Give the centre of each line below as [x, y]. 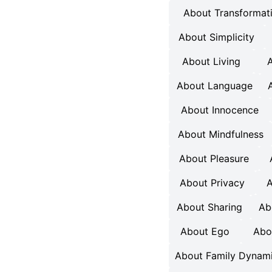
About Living [211, 61]
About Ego [205, 231]
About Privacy [212, 183]
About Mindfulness [220, 134]
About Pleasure [214, 158]
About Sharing [210, 207]
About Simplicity [217, 37]
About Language [214, 86]
